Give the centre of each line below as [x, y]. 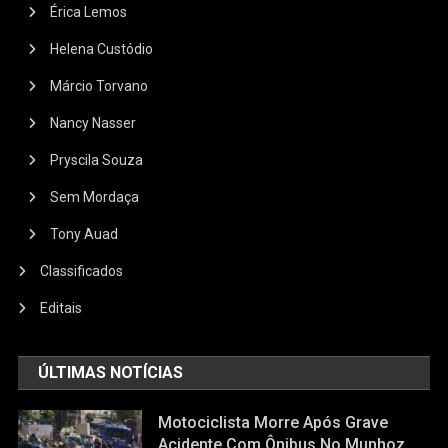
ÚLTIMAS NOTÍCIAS [111, 372]
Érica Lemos [89, 11]
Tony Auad [84, 233]
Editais [61, 307]
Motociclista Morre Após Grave [273, 422]
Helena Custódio [102, 48]
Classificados [82, 270]
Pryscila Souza [97, 159]
